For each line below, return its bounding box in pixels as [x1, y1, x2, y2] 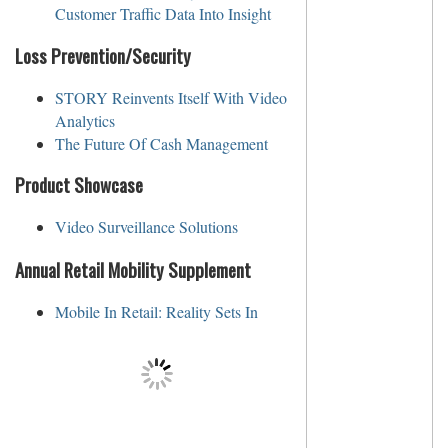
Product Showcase [15, 171, 143, 199]
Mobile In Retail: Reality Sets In [55, 300, 258, 322]
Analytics [55, 109, 115, 131]
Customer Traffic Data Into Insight [55, 3, 271, 25]
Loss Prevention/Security [15, 42, 191, 70]
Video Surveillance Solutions [55, 216, 238, 238]
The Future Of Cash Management [55, 132, 268, 154]
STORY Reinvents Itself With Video [55, 86, 287, 108]
